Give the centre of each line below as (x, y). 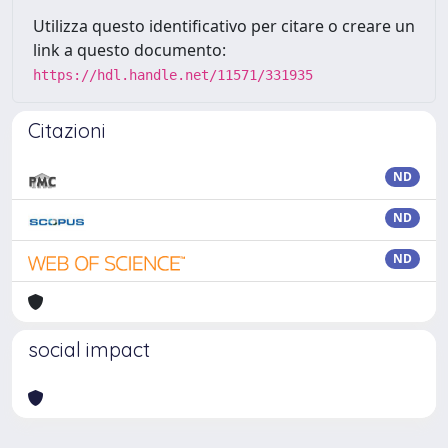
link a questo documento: (129, 50)
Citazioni (67, 130)
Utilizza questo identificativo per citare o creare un (224, 26)
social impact (89, 349)
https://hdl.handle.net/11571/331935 (173, 75)
